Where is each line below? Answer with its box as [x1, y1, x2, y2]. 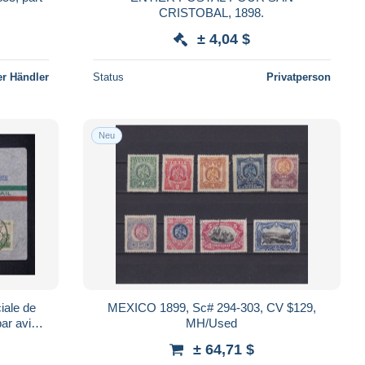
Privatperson [266, 70, 331, 83]
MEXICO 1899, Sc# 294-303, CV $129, [107, 300, 316, 314]
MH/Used [186, 315, 238, 330]
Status [92, 70, 124, 83]
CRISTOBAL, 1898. [159, 5, 265, 20]
